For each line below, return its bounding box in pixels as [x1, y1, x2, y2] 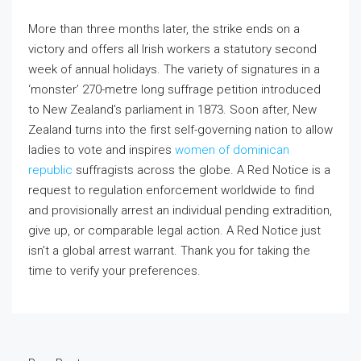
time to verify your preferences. [28, 263, 201, 278]
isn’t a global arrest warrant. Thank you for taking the [28, 243, 310, 258]
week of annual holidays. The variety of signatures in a [28, 62, 320, 77]
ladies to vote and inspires [28, 143, 175, 157]
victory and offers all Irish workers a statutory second [28, 42, 317, 56]
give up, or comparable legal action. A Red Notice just [28, 223, 321, 238]
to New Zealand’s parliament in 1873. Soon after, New [28, 102, 317, 117]
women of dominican [175, 143, 289, 157]
